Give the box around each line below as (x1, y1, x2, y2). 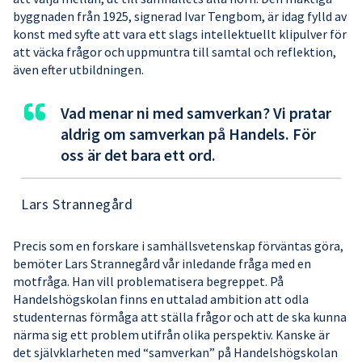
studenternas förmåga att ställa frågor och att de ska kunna (13, 309, 347, 326)
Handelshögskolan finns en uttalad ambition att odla (13, 291, 309, 308)
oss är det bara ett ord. (61, 145, 216, 166)
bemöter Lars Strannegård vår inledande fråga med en (13, 255, 311, 272)
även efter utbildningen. (13, 61, 144, 78)
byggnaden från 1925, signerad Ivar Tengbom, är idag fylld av (13, 8, 347, 25)
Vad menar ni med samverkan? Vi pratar (61, 103, 331, 124)
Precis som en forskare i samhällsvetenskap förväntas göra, (13, 238, 343, 255)
